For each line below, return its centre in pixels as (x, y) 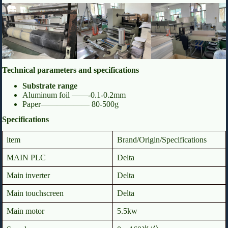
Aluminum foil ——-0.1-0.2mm (74, 95)
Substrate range (50, 85)
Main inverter (28, 176)
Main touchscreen (35, 193)
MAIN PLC (26, 158)
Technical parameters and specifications (70, 70)
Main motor (25, 211)
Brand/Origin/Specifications (162, 140)
